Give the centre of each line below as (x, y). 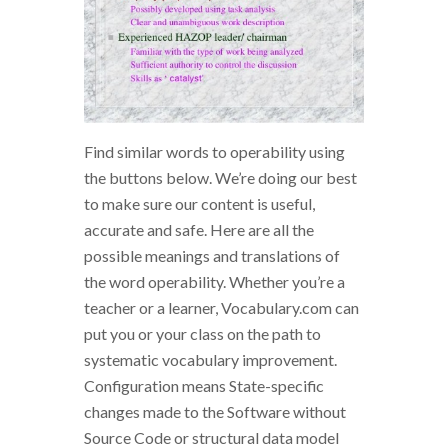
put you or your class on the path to (202, 334)
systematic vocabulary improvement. (210, 360)
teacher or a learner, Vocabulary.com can (221, 308)
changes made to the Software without (215, 412)
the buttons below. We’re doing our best (220, 178)
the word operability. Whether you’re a (214, 282)
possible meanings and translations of (212, 256)
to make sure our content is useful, (199, 204)
